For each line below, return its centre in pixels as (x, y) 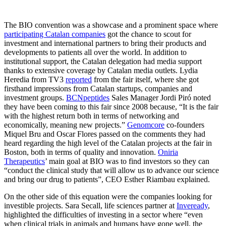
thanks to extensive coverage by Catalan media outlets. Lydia (101, 71)
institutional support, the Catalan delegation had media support (103, 62)
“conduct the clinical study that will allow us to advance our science (111, 171)
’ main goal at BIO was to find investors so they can (127, 161)
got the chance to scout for (148, 34)
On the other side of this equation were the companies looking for (108, 197)
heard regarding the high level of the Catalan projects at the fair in (108, 143)
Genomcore (146, 125)
